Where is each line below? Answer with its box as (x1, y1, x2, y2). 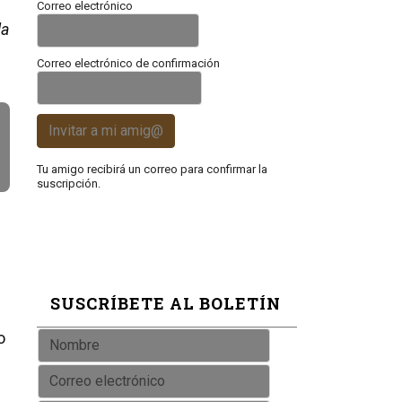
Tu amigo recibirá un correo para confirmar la (37, 162, 267, 176)
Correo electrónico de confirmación (37, 57, 220, 70)
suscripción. (37, 177, 100, 190)
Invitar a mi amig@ (48, 122, 163, 139)
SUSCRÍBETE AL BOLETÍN (50, 293, 281, 314)
